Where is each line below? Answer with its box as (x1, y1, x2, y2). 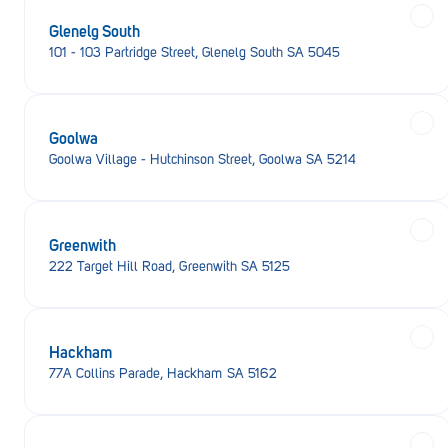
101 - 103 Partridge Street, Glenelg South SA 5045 (49, 44, 340, 61)
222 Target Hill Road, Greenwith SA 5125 (49, 258, 290, 275)
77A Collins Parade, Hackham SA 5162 (49, 365, 277, 382)
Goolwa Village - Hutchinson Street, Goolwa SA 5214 (49, 151, 356, 168)
